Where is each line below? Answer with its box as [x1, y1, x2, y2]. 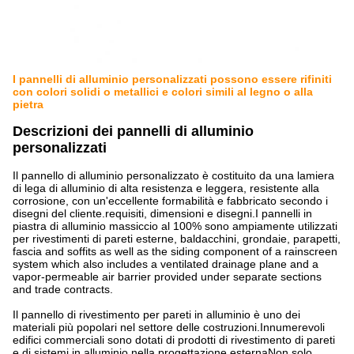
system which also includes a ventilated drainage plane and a [13, 258, 318, 270]
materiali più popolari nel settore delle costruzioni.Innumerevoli [13, 321, 325, 333]
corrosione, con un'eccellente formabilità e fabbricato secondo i [13, 194, 328, 207]
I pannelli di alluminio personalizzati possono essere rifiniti [13, 73, 332, 85]
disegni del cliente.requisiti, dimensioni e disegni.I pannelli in [13, 207, 312, 220]
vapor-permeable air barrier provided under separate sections [13, 270, 322, 283]
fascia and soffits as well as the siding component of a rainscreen [13, 245, 337, 258]
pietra [13, 98, 43, 111]
